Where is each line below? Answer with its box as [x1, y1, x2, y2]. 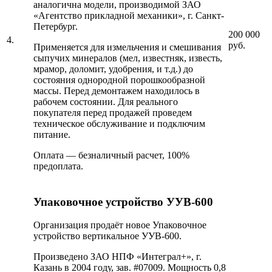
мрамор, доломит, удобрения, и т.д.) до [33, 64, 193, 75]
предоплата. [33, 161, 83, 172]
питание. [33, 129, 70, 140]
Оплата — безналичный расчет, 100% [33, 150, 189, 161]
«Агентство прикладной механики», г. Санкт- [33, 10, 224, 21]
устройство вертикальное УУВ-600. [33, 231, 182, 242]
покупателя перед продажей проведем [33, 107, 192, 118]
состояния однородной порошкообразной [33, 75, 205, 86]
